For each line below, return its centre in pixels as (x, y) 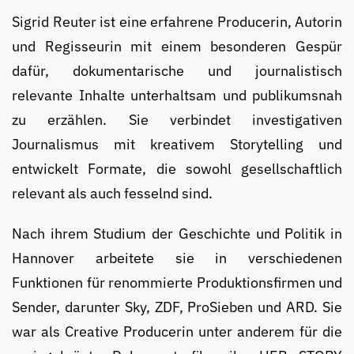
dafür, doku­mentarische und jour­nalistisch (177, 71)
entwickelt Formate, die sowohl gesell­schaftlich (177, 169)
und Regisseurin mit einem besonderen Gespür (177, 47)
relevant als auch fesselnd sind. (112, 194)
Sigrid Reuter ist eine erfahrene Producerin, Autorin (177, 22)
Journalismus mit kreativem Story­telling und (177, 145)
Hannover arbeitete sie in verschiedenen (177, 258)
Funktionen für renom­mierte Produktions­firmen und (177, 283)
